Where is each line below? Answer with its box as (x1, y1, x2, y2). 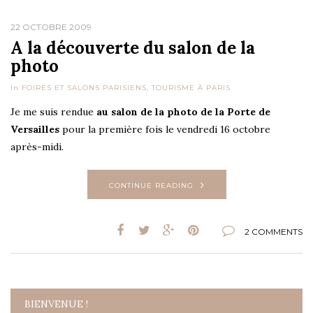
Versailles (10, 122, 59, 136)
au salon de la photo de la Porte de (96, 105, 270, 118)
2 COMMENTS (245, 226, 303, 237)
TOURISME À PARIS (152, 82, 231, 92)
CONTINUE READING (108, 180, 194, 190)
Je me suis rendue (10, 105, 96, 118)
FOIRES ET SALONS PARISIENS (22, 82, 147, 92)
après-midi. (10, 140, 64, 153)
